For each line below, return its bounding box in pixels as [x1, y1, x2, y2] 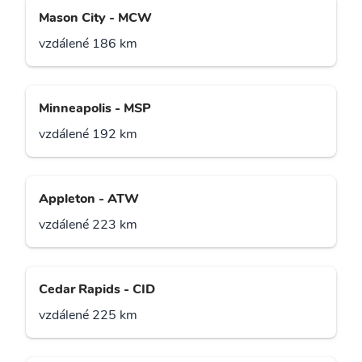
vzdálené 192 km [39, 125, 137, 144]
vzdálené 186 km [39, 35, 137, 53]
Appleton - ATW [39, 190, 139, 208]
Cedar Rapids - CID [39, 280, 155, 299]
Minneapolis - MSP [39, 99, 151, 118]
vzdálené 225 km [39, 306, 137, 325]
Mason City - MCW [39, 9, 152, 27]
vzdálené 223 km [39, 216, 137, 234]
